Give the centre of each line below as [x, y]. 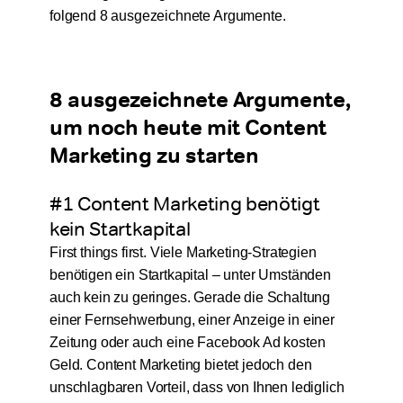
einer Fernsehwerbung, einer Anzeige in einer [192, 320]
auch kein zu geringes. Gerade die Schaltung [190, 298]
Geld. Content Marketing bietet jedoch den [180, 365]
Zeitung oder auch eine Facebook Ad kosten [187, 343]
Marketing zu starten [154, 155]
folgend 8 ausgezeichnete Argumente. [167, 16]
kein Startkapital [120, 229]
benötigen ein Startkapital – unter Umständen [190, 275]
